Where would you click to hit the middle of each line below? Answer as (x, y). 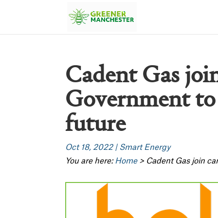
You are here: (90, 161)
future (96, 125)
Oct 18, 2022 (89, 147)
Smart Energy (145, 147)
